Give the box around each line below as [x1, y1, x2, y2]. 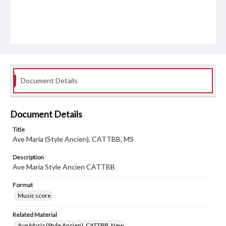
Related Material [13, 211, 57, 219]
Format [13, 181, 33, 189]
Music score [18, 192, 51, 200]
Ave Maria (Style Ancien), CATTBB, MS [13, 135, 134, 144]
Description [13, 153, 44, 161]
